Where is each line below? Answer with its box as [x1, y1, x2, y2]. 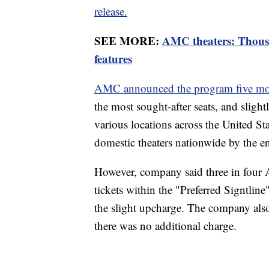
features [94, 50, 132, 67]
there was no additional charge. [94, 217, 237, 233]
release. [94, 3, 127, 19]
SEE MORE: [94, 32, 162, 49]
